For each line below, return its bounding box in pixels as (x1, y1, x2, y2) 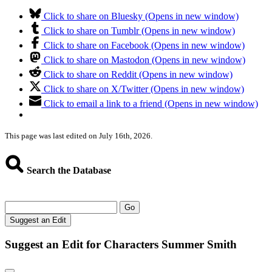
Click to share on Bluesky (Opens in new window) (44, 11, 239, 22)
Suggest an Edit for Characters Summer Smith (5, 237, 237, 251)
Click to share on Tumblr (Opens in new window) (44, 25, 235, 36)
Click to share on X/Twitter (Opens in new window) (44, 84, 244, 95)
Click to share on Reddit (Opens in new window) (44, 69, 233, 80)
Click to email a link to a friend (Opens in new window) (44, 98, 258, 109)
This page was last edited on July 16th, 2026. (5, 131, 152, 141)
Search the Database (24, 165, 111, 175)
